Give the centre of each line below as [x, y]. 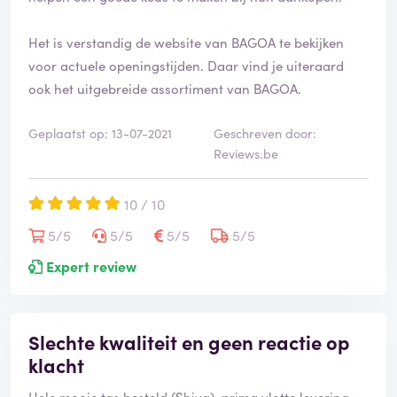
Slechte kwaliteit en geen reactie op [189, 342]
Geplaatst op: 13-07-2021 [100, 133]
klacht [56, 365]
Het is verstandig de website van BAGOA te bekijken [186, 43]
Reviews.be [246, 154]
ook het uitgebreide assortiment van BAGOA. [165, 89]
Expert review [90, 266]
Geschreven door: [265, 133]
